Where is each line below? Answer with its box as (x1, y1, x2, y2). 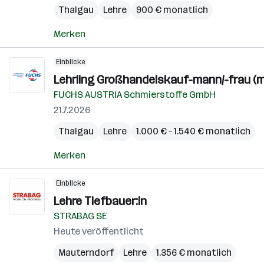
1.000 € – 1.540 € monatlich (136, 126, 250, 137)
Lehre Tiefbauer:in (54, 194, 147, 208)
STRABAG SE (54, 210, 107, 222)
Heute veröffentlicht (54, 226, 144, 237)
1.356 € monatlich (156, 247, 232, 258)
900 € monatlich (136, 4, 208, 15)
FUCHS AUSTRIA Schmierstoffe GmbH (54, 89, 216, 100)
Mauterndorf (58, 247, 114, 258)
